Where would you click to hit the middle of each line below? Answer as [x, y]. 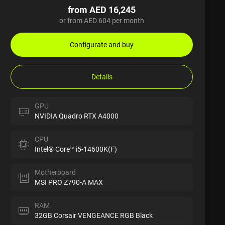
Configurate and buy [102, 44]
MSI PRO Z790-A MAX [69, 182]
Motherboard [55, 172]
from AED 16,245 [102, 9]
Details [102, 76]
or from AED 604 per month [102, 20]
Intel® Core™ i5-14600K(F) [76, 149]
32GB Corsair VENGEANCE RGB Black [94, 215]
